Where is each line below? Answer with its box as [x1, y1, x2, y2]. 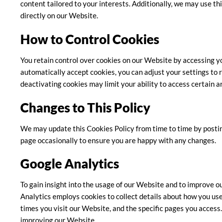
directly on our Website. [20, 11, 98, 20]
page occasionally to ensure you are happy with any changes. [20, 135, 216, 145]
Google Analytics [20, 156, 119, 172]
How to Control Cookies [20, 31, 159, 47]
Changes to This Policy [20, 99, 150, 115]
